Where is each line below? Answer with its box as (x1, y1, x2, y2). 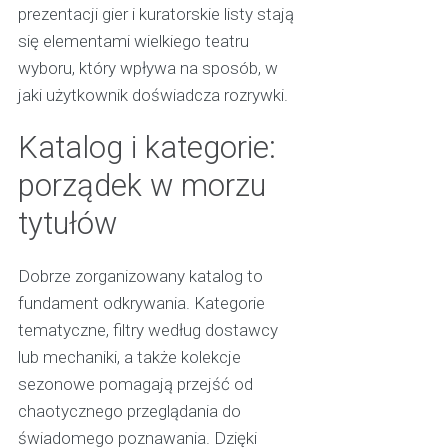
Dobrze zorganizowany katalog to (17, 266, 263, 287)
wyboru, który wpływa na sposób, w (17, 58, 278, 79)
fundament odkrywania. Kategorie (17, 293, 265, 314)
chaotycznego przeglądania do (17, 401, 241, 422)
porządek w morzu (17, 167, 266, 205)
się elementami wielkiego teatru (17, 31, 249, 52)
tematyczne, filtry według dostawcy (17, 320, 278, 341)
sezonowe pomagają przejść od (17, 374, 253, 395)
